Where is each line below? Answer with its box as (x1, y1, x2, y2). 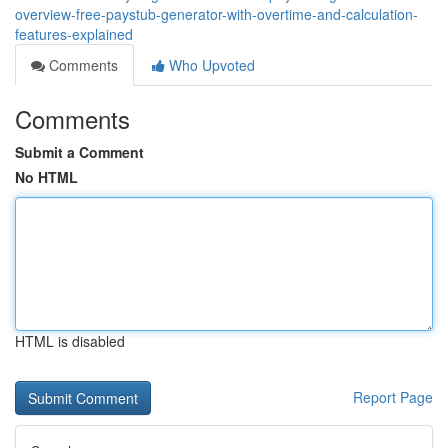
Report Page (353, 387, 433, 407)
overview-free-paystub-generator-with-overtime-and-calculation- (15, 4, 418, 24)
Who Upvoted (165, 55, 255, 75)
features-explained (15, 24, 133, 44)
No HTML (15, 167, 78, 187)
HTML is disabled (15, 331, 125, 351)
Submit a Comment (15, 142, 144, 162)
